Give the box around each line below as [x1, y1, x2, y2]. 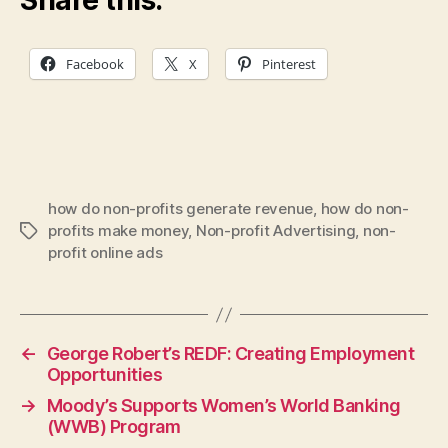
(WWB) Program [46, 416, 181, 438]
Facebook [66, 54, 124, 73]
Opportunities [46, 364, 163, 386]
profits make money [48, 221, 189, 241]
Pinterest [262, 54, 316, 73]
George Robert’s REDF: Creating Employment [46, 343, 415, 365]
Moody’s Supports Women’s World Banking [46, 395, 401, 417]
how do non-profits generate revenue [48, 199, 314, 219]
